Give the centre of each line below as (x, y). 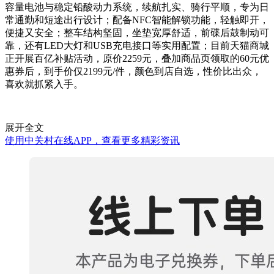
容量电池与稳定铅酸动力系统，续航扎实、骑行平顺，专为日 (137, 7)
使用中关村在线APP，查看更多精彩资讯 (92, 141)
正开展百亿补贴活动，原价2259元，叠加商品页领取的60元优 (137, 59)
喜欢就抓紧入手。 (44, 84)
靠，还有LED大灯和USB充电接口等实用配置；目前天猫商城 (137, 46)
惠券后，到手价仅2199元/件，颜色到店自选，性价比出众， (133, 72)
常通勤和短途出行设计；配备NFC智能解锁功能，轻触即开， (137, 20)
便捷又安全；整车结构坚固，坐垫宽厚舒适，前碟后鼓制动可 (137, 33)
